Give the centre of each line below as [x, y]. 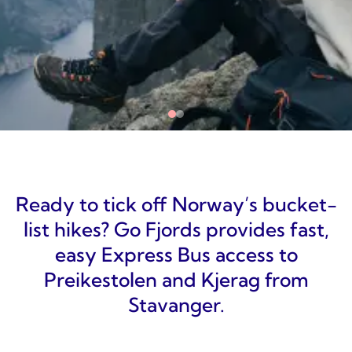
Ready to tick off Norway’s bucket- [176, 204]
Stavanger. [176, 305]
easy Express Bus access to [176, 255]
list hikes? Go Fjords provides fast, [176, 229]
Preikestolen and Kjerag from [176, 280]
